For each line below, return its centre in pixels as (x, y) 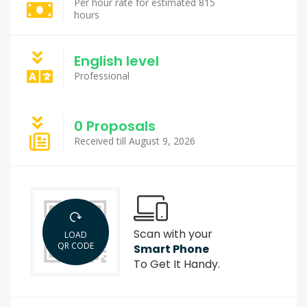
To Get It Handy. (177, 264)
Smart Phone (171, 249)
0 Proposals (114, 126)
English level (116, 61)
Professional (101, 75)
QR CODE (75, 246)
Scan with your (173, 234)
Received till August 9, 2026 (134, 140)
